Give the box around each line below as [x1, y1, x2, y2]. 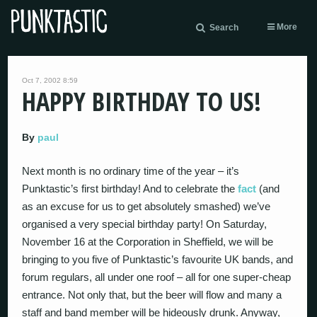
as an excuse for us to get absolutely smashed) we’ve [22, 200, 271, 212]
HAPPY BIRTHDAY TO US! [22, 84, 262, 119]
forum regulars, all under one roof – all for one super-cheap [22, 271, 292, 283]
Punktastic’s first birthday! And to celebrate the [22, 183, 238, 195]
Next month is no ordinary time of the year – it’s [22, 165, 240, 177]
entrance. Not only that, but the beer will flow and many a [22, 289, 282, 301]
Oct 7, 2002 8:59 [22, 76, 79, 84]
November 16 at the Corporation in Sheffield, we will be [22, 236, 274, 248]
